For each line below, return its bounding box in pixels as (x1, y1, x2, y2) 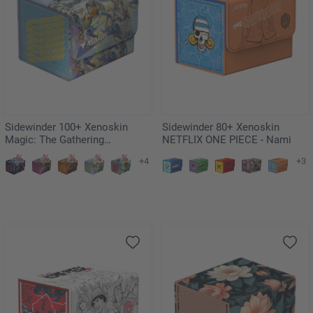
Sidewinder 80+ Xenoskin (162, 121, 279, 134)
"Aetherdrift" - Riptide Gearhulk (5, 146, 145, 159)
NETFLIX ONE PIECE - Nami (162, 133, 291, 147)
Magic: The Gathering (5, 133, 104, 147)
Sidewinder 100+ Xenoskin (5, 121, 128, 134)
